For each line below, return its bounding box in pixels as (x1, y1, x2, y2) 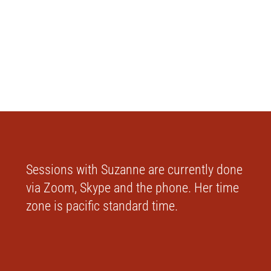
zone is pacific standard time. (25, 198, 178, 214)
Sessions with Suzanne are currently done (25, 162, 243, 177)
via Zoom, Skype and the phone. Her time (25, 180, 239, 195)
